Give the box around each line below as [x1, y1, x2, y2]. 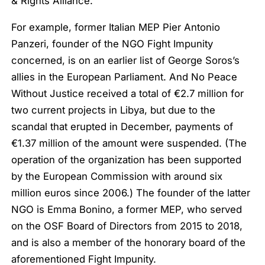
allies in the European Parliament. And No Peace [11, 71, 238, 83]
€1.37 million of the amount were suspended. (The [11, 137, 247, 150]
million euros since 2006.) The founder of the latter [11, 187, 251, 199]
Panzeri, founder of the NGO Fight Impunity [11, 38, 214, 50]
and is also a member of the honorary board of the [11, 237, 246, 249]
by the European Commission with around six [11, 170, 223, 183]
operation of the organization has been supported [11, 154, 242, 166]
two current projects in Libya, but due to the [11, 104, 216, 117]
